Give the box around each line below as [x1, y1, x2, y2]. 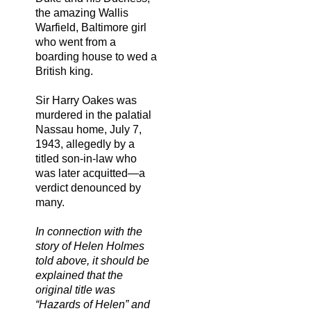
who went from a [35, 35, 116, 48]
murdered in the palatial [35, 108, 151, 121]
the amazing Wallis [35, 6, 128, 19]
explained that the [35, 269, 123, 281]
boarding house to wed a [35, 50, 157, 62]
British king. [35, 65, 93, 77]
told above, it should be [35, 254, 149, 267]
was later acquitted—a [35, 167, 145, 179]
